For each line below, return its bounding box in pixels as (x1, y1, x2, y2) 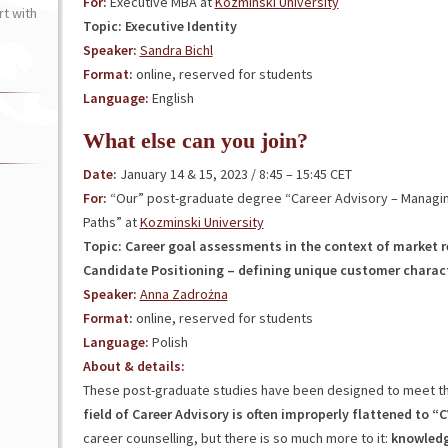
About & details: (82, 357, 185, 375)
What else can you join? (82, 128, 308, 153)
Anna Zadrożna (139, 285, 228, 303)
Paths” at (82, 213, 140, 231)
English (148, 89, 194, 107)
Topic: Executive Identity (82, 17, 237, 35)
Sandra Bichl (139, 41, 213, 59)
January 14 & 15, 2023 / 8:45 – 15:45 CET (116, 165, 352, 183)
